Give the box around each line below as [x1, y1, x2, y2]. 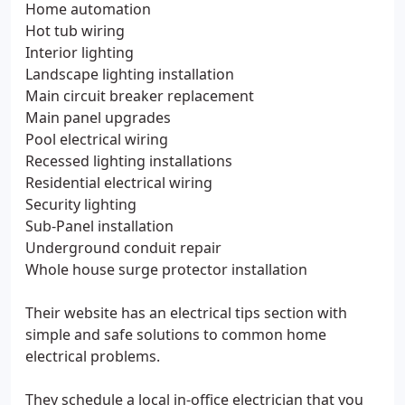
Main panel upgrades [25, 108, 171, 127]
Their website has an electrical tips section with [25, 303, 347, 323]
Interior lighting [25, 42, 134, 62]
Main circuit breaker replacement [25, 86, 254, 106]
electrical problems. [25, 346, 160, 366]
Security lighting [25, 194, 137, 214]
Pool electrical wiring [25, 129, 168, 149]
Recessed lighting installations [25, 151, 232, 171]
